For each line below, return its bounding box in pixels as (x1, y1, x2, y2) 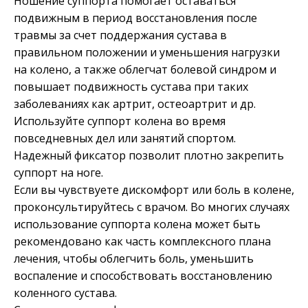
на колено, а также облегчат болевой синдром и (14, 61, 276, 77)
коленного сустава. (14, 285, 117, 300)
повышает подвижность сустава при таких (14, 78, 248, 94)
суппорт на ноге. (14, 164, 103, 180)
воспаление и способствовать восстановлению (14, 267, 272, 283)
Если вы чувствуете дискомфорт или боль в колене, (14, 181, 294, 197)
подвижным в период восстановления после (14, 10, 257, 25)
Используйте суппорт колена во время (14, 113, 225, 129)
